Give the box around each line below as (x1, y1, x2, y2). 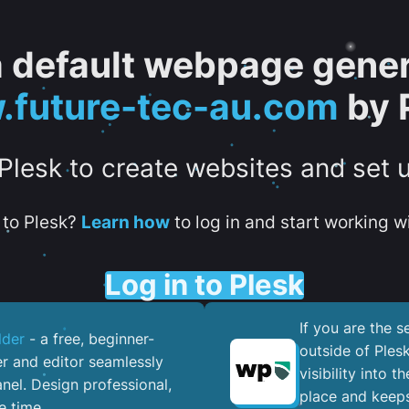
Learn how (80, 212, 170, 232)
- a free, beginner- (25, 330, 154, 349)
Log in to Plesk (105, 267, 304, 302)
